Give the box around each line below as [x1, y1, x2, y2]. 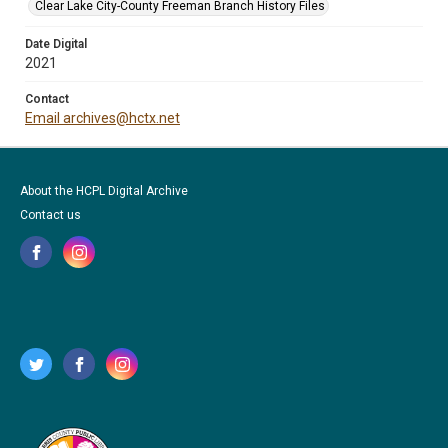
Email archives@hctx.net [25, 110, 180, 126]
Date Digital [25, 37, 87, 51]
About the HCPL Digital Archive [20, 184, 188, 198]
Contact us [20, 208, 81, 222]
